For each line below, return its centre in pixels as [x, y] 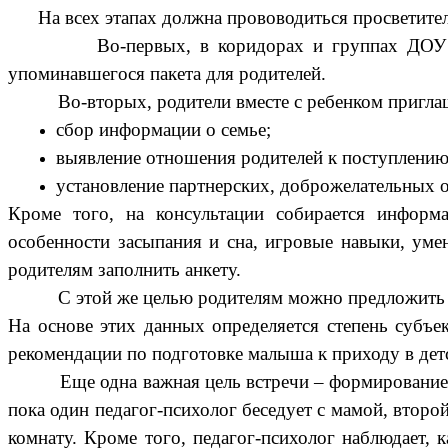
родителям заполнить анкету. [124, 270]
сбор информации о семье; [163, 130]
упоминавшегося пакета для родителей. [167, 74]
